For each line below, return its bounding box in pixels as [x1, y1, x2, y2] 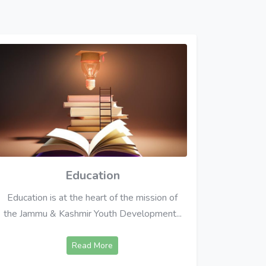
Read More [72, 240, 113, 252]
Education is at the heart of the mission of [7, 191, 178, 205]
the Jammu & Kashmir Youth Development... [3, 207, 182, 221]
